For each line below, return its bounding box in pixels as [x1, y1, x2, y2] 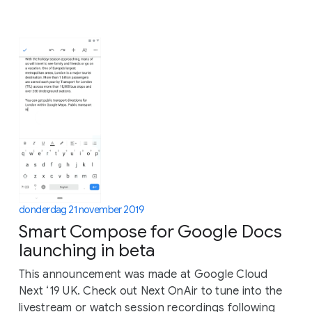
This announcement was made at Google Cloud [19, 267, 268, 281]
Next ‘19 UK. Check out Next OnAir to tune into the [19, 283, 283, 298]
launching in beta [19, 239, 155, 261]
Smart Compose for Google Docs [19, 220, 282, 242]
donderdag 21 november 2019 [19, 203, 145, 216]
